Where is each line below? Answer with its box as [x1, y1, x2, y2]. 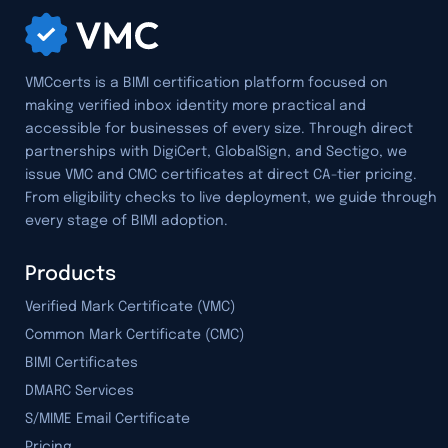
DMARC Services [25, 384, 134, 399]
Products [25, 264, 116, 286]
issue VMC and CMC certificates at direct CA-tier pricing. [25, 168, 417, 183]
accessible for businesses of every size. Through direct [25, 122, 413, 137]
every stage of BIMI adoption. [25, 214, 228, 229]
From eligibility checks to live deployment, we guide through [25, 191, 437, 206]
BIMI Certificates [25, 356, 138, 371]
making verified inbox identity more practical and [25, 99, 366, 114]
